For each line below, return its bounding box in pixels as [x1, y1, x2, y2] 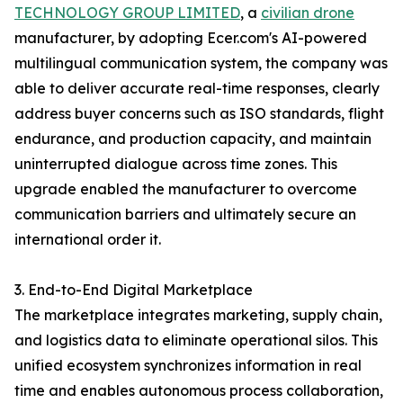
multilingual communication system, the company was [14, 54, 388, 73]
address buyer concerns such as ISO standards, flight [14, 104, 384, 123]
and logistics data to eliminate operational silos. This [14, 331, 378, 350]
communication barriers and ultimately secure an [14, 205, 356, 224]
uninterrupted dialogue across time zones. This [14, 155, 337, 174]
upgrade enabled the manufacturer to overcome [14, 180, 357, 199]
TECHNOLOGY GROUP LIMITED [14, 4, 240, 22]
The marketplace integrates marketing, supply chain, [14, 306, 382, 325]
